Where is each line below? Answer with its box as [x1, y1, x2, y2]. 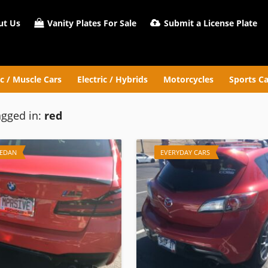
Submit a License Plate [162, 17, 257, 29]
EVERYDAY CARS [160, 148, 210, 157]
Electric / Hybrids [77, 74, 148, 85]
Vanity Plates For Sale [45, 17, 136, 29]
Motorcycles [163, 74, 214, 85]
